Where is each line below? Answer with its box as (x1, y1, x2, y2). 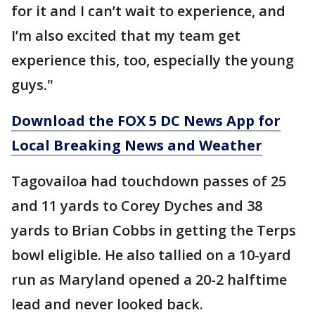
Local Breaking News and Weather (11, 136, 262, 155)
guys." (11, 75, 53, 95)
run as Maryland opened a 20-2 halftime (11, 270, 287, 290)
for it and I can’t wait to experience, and (11, 1, 285, 21)
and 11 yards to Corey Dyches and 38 (11, 196, 262, 216)
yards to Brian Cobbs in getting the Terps (11, 221, 296, 240)
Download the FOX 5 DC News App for (11, 111, 281, 131)
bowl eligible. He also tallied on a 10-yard (11, 245, 291, 265)
